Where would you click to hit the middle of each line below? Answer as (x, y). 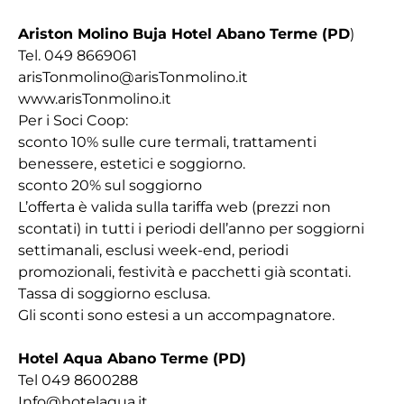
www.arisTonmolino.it (95, 99)
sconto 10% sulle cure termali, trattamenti (167, 142)
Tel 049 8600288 (78, 380)
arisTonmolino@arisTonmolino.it (133, 77)
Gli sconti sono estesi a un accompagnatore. (176, 315)
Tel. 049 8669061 (79, 55)
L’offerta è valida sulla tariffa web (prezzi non (174, 207)
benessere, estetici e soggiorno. (132, 164)
